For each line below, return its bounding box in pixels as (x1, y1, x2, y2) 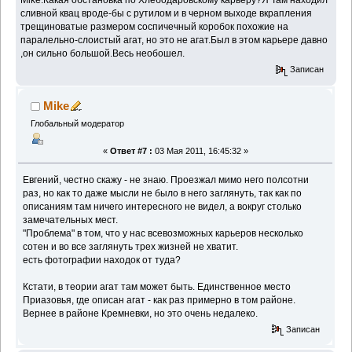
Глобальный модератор (30, 118, 124, 128)
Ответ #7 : (109, 145, 152, 156)
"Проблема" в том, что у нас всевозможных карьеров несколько (23, 227, 304, 239)
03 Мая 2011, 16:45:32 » (152, 145, 248, 156)
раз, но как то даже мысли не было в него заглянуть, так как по (23, 187, 302, 199)
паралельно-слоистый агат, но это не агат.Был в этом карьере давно (20, 35, 328, 46)
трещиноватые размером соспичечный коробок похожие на (20, 21, 289, 33)
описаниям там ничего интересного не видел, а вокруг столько (23, 200, 302, 212)
